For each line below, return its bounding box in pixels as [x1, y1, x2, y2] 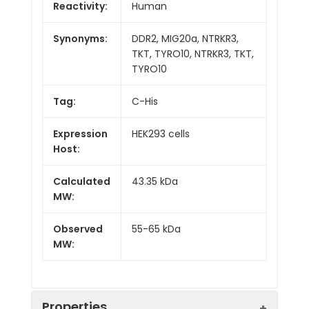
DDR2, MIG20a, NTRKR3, [132, 31, 239, 46]
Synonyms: [53, 31, 108, 46]
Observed [53, 221, 103, 236]
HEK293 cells [132, 126, 190, 141]
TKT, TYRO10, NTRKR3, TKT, [132, 46, 254, 61]
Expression [53, 126, 108, 141]
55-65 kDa [132, 221, 181, 236]
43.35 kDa [132, 174, 178, 188]
